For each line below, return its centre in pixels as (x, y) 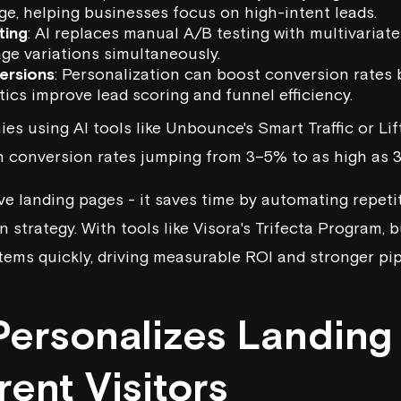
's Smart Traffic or (311, 128)
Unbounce (205, 128)
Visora (217, 228)
